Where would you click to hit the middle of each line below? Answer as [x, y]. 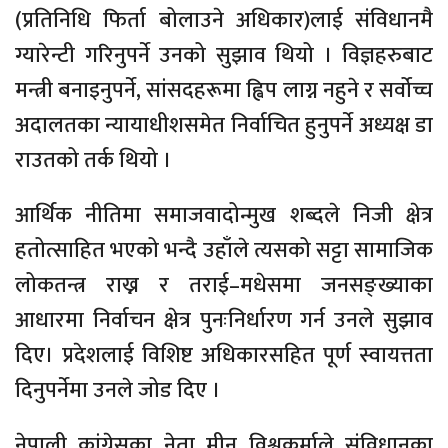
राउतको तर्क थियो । [93, 160]
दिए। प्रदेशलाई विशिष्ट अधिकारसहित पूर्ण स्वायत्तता [224, 355]
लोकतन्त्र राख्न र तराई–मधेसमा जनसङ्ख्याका [224, 285]
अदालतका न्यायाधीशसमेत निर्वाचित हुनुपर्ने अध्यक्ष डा [224, 125]
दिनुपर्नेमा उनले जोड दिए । [118, 390]
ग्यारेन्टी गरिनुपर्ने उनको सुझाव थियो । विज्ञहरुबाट [224, 55]
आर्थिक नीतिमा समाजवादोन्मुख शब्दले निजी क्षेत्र [224, 215]
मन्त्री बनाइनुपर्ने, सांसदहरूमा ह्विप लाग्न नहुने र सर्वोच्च [224, 90]
